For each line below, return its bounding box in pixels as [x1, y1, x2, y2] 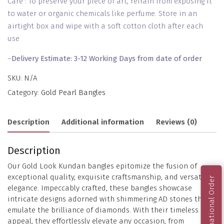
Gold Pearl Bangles [41, 87, 105, 97]
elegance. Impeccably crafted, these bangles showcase [7, 183, 192, 192]
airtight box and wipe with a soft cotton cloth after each [7, 21, 203, 30]
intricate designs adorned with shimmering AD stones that [7, 194, 209, 203]
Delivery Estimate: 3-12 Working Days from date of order [11, 53, 202, 63]
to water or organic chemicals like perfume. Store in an [7, 8, 197, 18]
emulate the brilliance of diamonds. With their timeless [7, 205, 198, 214]
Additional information [61, 117, 144, 127]
